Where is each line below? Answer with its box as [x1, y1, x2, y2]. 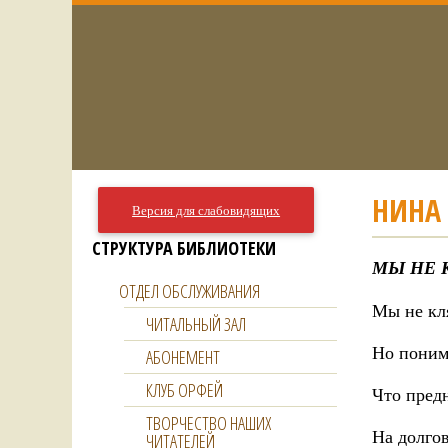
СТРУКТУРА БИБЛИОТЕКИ [92, 236, 276, 260]
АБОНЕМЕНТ [146, 345, 220, 369]
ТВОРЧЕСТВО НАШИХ [146, 411, 271, 435]
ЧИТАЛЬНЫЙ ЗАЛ [146, 312, 246, 336]
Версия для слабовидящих [132, 201, 281, 219]
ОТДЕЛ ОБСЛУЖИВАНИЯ [119, 279, 260, 303]
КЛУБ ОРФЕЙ [146, 378, 223, 402]
